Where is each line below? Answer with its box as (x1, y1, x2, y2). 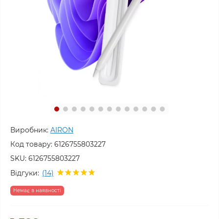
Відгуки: (10, 168, 39, 177)
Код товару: (10, 140, 52, 149)
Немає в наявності (13, 187, 61, 194)
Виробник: (10, 126, 48, 134)
